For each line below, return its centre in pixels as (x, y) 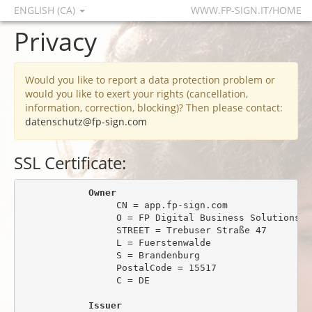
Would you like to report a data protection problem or (150, 80)
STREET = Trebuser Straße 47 (144, 230)
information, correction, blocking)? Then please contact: (154, 108)
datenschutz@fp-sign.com (86, 122)
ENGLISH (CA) (46, 10)
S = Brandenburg (110, 255)
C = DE (85, 280)
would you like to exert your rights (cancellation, (136, 94)
